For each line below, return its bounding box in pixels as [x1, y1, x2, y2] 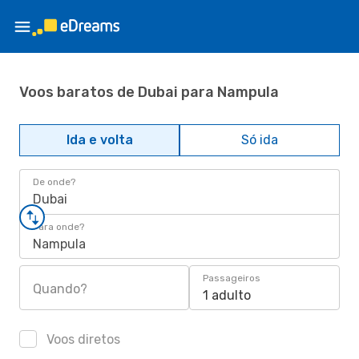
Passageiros [203, 272, 260, 284]
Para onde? [33, 221, 84, 232]
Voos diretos [43, 332, 120, 347]
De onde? [33, 176, 75, 188]
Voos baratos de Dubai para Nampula [19, 83, 279, 101]
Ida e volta [66, 132, 133, 147]
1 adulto [203, 288, 251, 303]
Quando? [33, 281, 87, 296]
